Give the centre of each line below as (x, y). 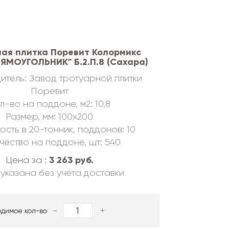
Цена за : (27, 160)
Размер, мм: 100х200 (49, 117)
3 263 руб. (71, 160)
